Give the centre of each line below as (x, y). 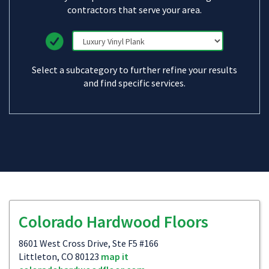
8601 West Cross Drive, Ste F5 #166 (89, 243)
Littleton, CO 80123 (60, 256)
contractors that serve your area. (134, 10)
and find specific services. (134, 83)
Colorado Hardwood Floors (113, 222)
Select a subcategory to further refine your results (134, 70)
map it (115, 256)
